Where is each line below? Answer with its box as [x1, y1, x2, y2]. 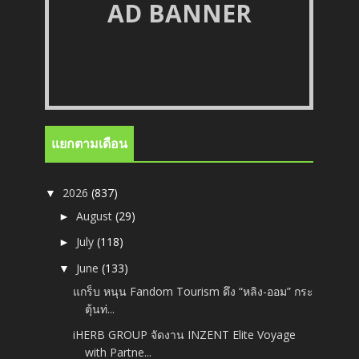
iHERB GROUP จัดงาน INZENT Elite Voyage [73, 327, 296, 343]
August [76, 208, 116, 224]
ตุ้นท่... [85, 301, 115, 317]
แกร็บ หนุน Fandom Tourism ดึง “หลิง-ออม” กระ [73, 283, 314, 299]
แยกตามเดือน [51, 135, 128, 152]
